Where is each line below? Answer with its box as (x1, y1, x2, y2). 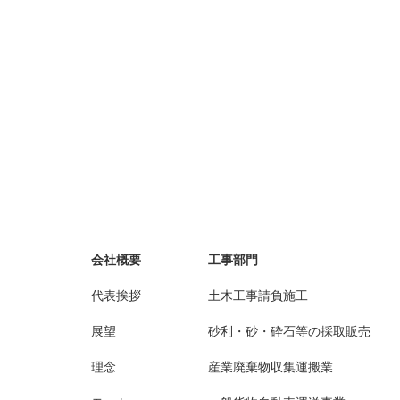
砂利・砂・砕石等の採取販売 (208, 323, 371, 338)
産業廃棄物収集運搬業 (208, 359, 333, 374)
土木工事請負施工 (208, 287, 308, 303)
